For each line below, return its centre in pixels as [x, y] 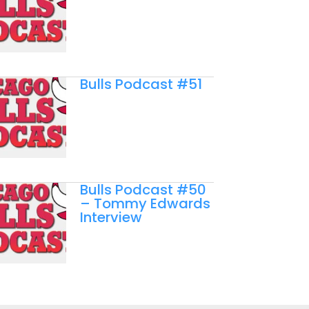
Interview [111, 217]
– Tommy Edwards [145, 203]
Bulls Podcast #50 [143, 189]
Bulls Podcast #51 [141, 84]
